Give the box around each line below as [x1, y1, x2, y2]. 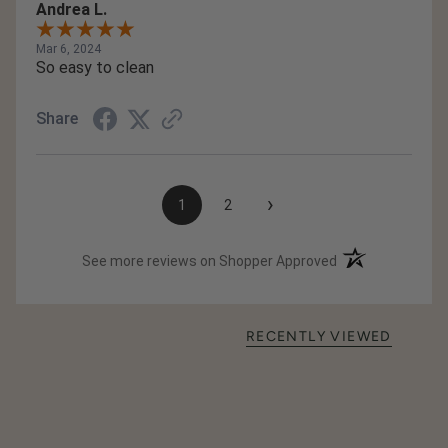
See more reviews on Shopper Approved [82, 252, 338, 269]
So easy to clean [36, 57, 154, 77]
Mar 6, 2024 [36, 41, 101, 56]
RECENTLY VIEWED [245, 327, 392, 345]
